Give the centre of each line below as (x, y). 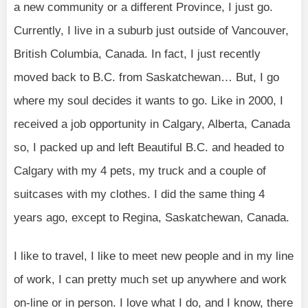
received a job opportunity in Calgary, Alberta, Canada (152, 124)
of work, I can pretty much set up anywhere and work (150, 280)
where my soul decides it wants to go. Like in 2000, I (148, 101)
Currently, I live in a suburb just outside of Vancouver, (151, 31)
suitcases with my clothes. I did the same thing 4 (139, 195)
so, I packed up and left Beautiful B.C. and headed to (149, 148)
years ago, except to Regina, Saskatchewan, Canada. (152, 218)
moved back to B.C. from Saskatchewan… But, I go (146, 78)
